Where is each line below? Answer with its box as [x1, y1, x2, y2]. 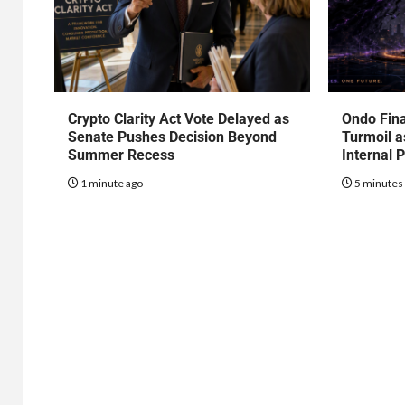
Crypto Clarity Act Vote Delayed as [68, 110, 289, 128]
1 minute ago [79, 176, 143, 191]
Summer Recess [68, 146, 174, 165]
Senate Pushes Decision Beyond [68, 128, 277, 146]
